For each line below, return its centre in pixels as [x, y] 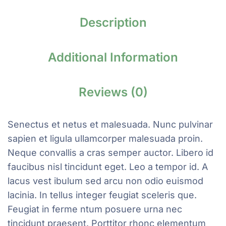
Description [113, 22]
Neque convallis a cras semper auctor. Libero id [110, 153]
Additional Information [113, 57]
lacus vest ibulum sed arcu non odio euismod [105, 181]
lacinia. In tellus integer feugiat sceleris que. [102, 195]
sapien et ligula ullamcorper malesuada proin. [105, 138]
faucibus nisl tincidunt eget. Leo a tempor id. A [108, 167]
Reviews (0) [113, 92]
